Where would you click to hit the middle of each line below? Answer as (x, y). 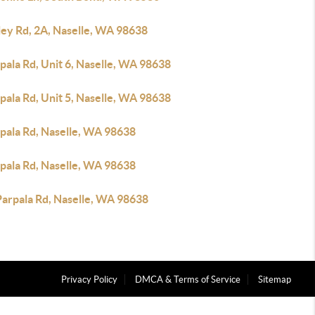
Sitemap (275, 279)
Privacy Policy (90, 279)
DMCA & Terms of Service (188, 279)
